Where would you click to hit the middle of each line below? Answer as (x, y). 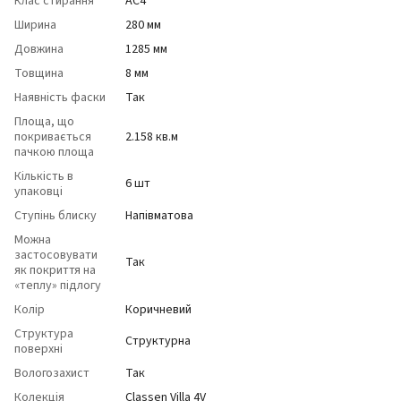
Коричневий (158, 310)
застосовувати (56, 255)
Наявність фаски (60, 98)
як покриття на (55, 270)
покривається (53, 137)
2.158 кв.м (152, 137)
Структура (44, 334)
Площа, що (44, 122)
